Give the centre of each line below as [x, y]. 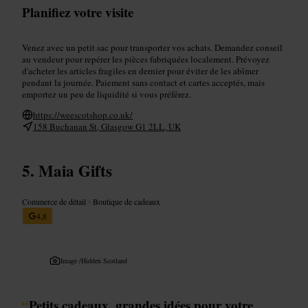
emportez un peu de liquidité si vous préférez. [107, 94]
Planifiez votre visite [78, 12]
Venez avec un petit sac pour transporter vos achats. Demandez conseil [152, 47]
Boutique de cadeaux [125, 201]
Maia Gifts [75, 170]
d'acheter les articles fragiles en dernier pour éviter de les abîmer [140, 70]
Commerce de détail [55, 201]
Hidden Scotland [104, 260]
